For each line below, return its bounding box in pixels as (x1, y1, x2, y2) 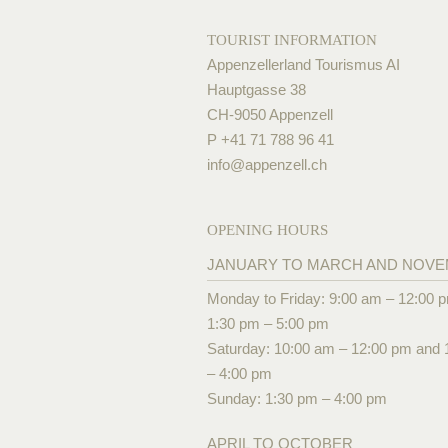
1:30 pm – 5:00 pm (207, 314, 329, 332)
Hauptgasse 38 (207, 80, 306, 98)
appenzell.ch (245, 155, 327, 173)
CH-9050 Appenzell (207, 105, 333, 123)
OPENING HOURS (207, 221, 328, 238)
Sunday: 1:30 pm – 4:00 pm (207, 389, 387, 407)
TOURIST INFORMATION (207, 31, 377, 48)
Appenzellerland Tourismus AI (207, 55, 400, 73)
